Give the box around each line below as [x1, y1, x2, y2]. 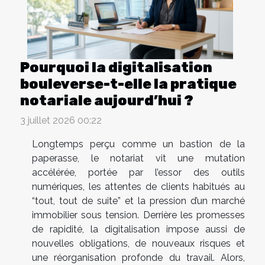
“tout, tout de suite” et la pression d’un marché [32, 195, 245, 207]
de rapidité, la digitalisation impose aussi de [32, 224, 245, 235]
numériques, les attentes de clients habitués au [32, 181, 245, 193]
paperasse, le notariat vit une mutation [32, 153, 245, 164]
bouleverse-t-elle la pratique [20, 76, 237, 93]
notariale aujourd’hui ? [20, 92, 193, 109]
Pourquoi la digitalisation [20, 59, 212, 76]
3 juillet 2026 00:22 [20, 115, 102, 127]
